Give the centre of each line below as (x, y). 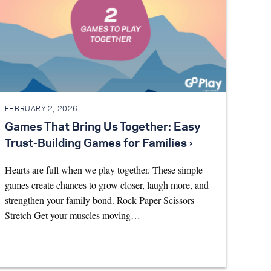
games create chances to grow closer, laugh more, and (106, 185)
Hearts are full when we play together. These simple (103, 170)
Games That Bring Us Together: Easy (103, 128)
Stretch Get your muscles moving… (72, 215)
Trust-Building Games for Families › (98, 144)
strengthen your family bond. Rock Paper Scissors (99, 200)
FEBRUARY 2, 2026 (41, 109)
